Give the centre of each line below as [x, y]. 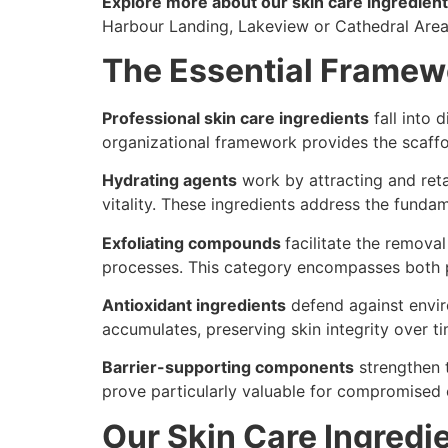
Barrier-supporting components [228, 367]
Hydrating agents [169, 180]
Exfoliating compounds [193, 242]
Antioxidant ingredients [194, 305]
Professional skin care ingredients [235, 117]
